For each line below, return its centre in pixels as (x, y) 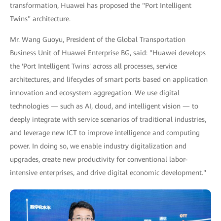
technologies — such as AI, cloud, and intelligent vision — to (104, 106)
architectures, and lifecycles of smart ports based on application (109, 80)
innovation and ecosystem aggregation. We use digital (95, 93)
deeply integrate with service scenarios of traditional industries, (108, 120)
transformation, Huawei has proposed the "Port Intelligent (101, 6)
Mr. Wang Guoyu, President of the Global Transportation (98, 40)
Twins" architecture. (40, 19)
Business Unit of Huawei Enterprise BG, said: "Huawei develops (108, 53)
